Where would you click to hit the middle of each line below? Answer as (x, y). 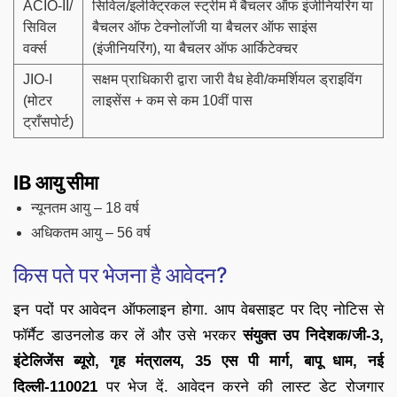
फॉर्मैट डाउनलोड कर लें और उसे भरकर (128, 335)
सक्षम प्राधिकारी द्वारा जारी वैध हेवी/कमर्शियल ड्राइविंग (227, 79)
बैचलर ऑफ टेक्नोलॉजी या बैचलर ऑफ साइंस (205, 27)
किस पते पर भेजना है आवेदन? (121, 275)
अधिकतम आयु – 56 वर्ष (91, 232)
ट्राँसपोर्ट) (48, 121)
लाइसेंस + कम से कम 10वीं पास (172, 100)
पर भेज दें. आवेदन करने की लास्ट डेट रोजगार (241, 386)
